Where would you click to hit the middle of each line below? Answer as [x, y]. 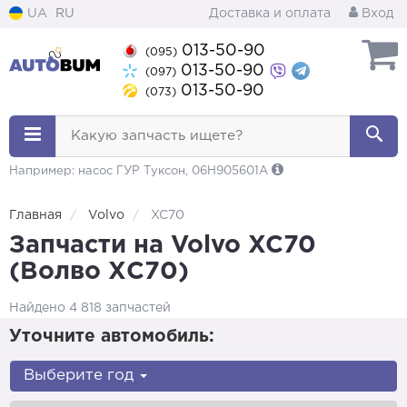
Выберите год [81, 376]
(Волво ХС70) [99, 272]
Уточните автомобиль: [112, 337]
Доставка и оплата [270, 14]
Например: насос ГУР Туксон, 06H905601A [140, 171]
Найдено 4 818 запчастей [90, 308]
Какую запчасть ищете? [157, 136]
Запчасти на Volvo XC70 [163, 245]
